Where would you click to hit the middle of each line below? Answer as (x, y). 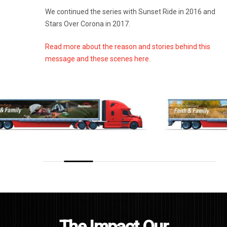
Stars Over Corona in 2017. (87, 24)
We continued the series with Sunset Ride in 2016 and (130, 12)
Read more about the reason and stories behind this (127, 47)
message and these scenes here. (98, 59)
